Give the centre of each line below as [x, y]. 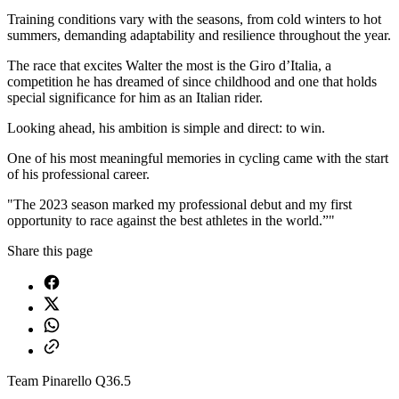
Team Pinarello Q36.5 [69, 380]
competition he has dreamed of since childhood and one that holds [192, 81]
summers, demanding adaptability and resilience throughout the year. [199, 35]
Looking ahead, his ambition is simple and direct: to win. [166, 127]
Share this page [50, 250]
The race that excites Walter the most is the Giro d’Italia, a [169, 65]
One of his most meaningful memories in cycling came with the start [198, 158]
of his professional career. [78, 174]
